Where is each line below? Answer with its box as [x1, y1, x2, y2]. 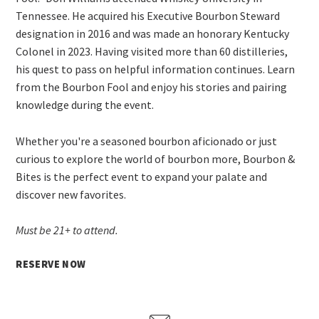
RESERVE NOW [16, 257, 86, 271]
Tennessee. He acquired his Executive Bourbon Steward [16, 8, 281, 23]
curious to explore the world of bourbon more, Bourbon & [16, 151, 296, 166]
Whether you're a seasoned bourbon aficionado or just [16, 133, 278, 148]
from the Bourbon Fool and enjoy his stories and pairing [16, 79, 288, 94]
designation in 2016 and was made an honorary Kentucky [16, 26, 290, 41]
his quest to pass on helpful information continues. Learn [16, 61, 296, 76]
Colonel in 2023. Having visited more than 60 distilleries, [16, 43, 288, 58]
